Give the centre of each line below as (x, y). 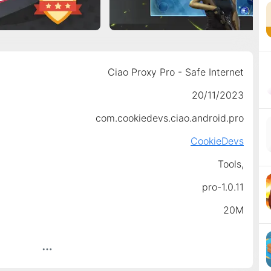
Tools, (230, 164)
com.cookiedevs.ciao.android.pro (169, 118)
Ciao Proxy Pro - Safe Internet (175, 72)
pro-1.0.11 (223, 187)
